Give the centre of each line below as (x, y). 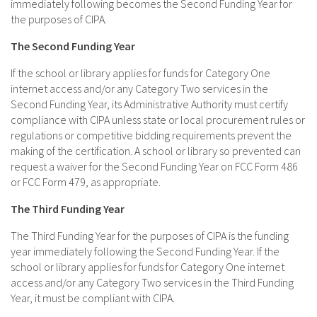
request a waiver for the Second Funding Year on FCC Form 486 (154, 167)
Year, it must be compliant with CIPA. (93, 298)
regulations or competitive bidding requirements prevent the (151, 136)
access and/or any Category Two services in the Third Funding (152, 283)
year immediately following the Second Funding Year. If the (145, 252)
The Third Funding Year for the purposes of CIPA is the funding (150, 236)
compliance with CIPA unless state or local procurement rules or (158, 120)
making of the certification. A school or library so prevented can (156, 151)
